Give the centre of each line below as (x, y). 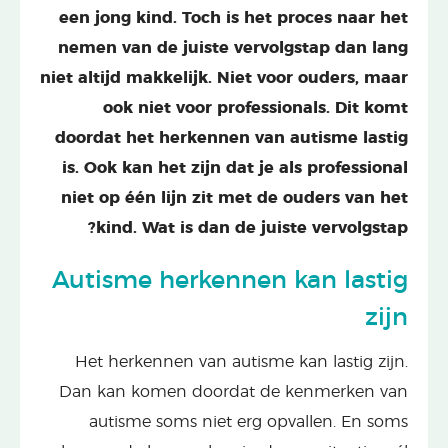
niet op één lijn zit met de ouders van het (234, 197)
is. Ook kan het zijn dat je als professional (235, 167)
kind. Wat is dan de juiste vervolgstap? (252, 227)
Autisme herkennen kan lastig (230, 280)
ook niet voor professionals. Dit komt (255, 107)
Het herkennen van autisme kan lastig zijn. (241, 361)
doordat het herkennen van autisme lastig (231, 137)
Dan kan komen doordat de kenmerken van (233, 391)
